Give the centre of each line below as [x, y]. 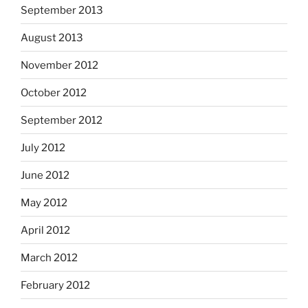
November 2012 [59, 65]
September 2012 [62, 120]
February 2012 [55, 285]
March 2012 [49, 257]
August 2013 [52, 37]
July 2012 [43, 147]
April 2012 [45, 230]
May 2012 [44, 202]
